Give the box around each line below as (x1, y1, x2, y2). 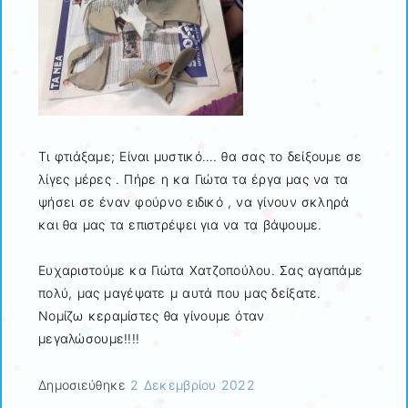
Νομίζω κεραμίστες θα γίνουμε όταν (38, 308, 265, 324)
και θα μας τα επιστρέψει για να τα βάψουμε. (38, 217, 322, 233)
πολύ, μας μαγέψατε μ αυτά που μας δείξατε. (38, 285, 321, 301)
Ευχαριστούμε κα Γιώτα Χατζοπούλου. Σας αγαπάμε (38, 262, 363, 279)
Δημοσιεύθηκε (38, 376, 131, 393)
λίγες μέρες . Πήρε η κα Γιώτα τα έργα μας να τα (38, 171, 349, 188)
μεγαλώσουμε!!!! (38, 331, 140, 347)
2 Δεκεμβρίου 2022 (130, 376, 255, 393)
